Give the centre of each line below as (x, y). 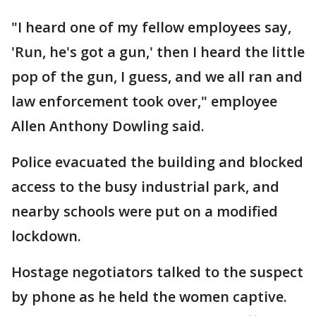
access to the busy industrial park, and (145, 187)
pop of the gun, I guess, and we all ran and (157, 77)
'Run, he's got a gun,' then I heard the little (158, 52)
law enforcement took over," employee (144, 101)
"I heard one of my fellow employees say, (151, 27)
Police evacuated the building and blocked (157, 162)
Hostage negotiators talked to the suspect (157, 272)
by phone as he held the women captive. (149, 297)
